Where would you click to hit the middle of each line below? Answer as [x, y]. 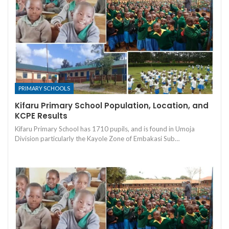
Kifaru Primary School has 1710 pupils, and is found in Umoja [105, 129]
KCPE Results [41, 116]
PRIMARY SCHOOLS [44, 88]
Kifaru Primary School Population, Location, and [112, 105]
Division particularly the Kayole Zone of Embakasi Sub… [97, 138]
